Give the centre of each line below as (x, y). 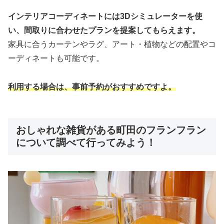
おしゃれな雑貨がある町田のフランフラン (111, 130)
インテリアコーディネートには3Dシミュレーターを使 (105, 16)
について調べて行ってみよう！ (86, 142)
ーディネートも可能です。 (56, 58)
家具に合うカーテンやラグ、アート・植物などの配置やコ (112, 44)
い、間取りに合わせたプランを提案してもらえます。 (104, 30)
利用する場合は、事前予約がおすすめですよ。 (92, 86)
